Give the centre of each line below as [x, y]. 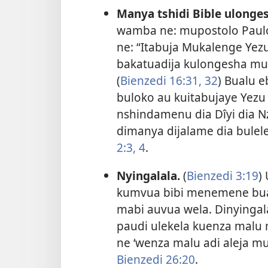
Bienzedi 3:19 [222, 175]
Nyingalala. [148, 175]
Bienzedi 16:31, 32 [169, 80]
